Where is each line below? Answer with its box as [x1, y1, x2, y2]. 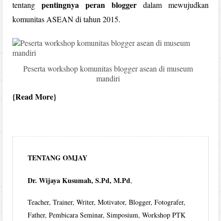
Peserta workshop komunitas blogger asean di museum [23, 63, 193, 74]
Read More [15, 90, 54, 102]
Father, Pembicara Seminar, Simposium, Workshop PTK [28, 210, 186, 220]
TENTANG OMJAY [28, 152, 88, 163]
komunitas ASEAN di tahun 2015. [12, 13, 121, 24]
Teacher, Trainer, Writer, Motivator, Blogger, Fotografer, [28, 197, 186, 207]
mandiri [96, 73, 120, 83]
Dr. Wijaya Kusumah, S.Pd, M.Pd [28, 175, 131, 185]
